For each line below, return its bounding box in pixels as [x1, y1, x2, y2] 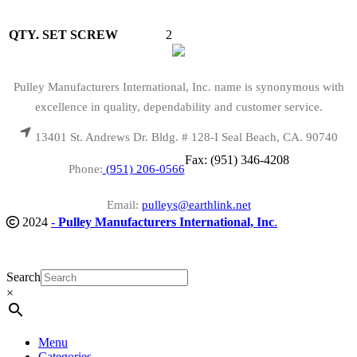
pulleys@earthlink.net [141, 198, 251, 211]
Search [6, 269, 41, 284]
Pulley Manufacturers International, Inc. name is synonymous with [13, 80, 344, 94]
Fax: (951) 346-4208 [184, 152, 289, 167]
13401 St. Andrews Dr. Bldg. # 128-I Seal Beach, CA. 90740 [34, 130, 338, 143]
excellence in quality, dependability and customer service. [34, 100, 323, 114]
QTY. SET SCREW [9, 27, 118, 41]
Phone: [68, 162, 103, 175]
